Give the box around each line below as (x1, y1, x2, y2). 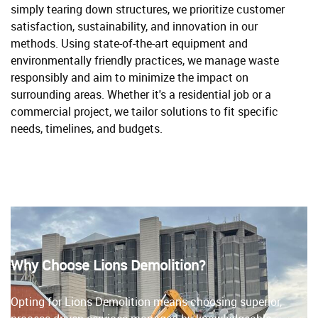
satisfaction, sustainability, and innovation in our (11, 18, 258, 34)
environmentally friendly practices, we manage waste (11, 52, 279, 68)
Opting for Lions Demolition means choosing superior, (11, 293, 282, 309)
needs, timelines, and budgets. (11, 120, 163, 136)
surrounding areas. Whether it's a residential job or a (11, 86, 271, 102)
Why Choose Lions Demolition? (11, 255, 206, 275)
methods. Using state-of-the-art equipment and (11, 35, 248, 51)
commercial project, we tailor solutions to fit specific (11, 103, 278, 119)
